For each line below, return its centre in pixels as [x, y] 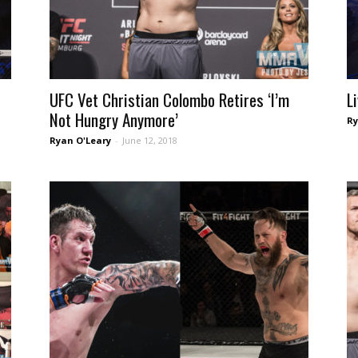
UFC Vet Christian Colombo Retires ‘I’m [169, 99]
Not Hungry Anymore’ [114, 119]
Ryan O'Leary [80, 140]
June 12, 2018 [150, 140]
